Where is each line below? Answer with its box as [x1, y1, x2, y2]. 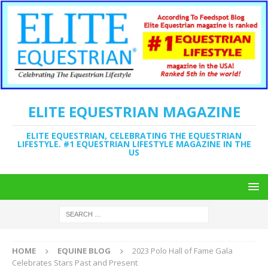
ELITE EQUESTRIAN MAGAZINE [28, 102, 240, 122]
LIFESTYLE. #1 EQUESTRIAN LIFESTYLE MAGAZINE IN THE [17, 138, 251, 150]
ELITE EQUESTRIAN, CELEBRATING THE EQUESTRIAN [26, 130, 242, 142]
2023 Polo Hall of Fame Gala [132, 245, 233, 257]
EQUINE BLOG [57, 245, 111, 257]
